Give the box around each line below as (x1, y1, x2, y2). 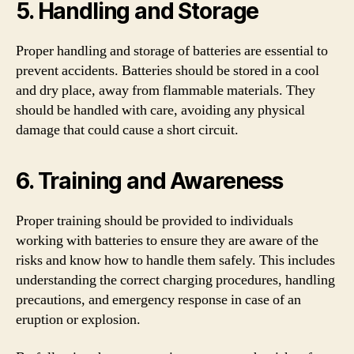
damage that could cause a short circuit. (16, 121, 239, 139)
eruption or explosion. (16, 311, 141, 329)
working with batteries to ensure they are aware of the (16, 232, 318, 250)
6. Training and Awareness (16, 168, 283, 194)
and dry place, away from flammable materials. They (16, 81, 315, 100)
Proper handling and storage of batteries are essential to (16, 42, 328, 60)
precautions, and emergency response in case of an (16, 291, 301, 309)
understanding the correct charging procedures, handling (16, 271, 335, 289)
